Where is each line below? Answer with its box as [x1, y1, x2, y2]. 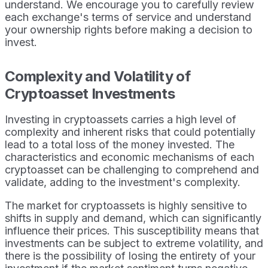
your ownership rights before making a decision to [5, 23, 252, 36]
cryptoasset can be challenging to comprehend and [5, 163, 259, 176]
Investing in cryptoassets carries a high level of [5, 112, 236, 126]
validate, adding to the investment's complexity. [5, 175, 240, 188]
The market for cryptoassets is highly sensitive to [5, 199, 247, 212]
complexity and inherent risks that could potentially [5, 125, 255, 138]
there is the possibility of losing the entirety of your [5, 249, 255, 262]
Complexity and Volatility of [5, 67, 191, 85]
